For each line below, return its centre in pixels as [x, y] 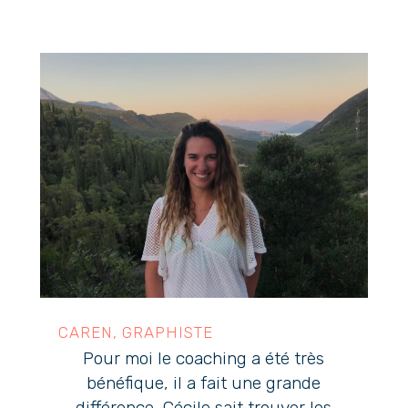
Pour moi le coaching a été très [204, 359]
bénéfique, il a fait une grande [204, 383]
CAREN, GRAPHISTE [135, 333]
